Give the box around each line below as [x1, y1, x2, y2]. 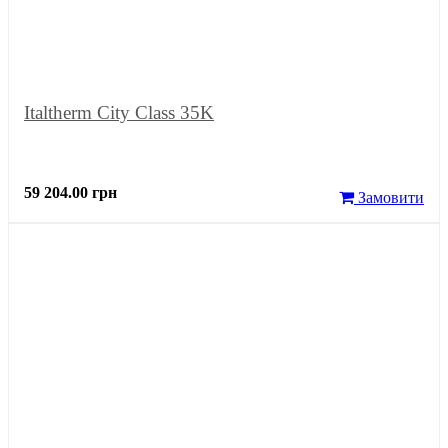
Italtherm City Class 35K [24, 101, 214, 123]
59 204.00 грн [24, 183, 117, 201]
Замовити [354, 188, 424, 206]
